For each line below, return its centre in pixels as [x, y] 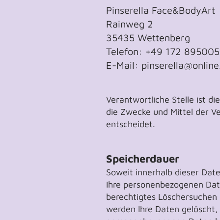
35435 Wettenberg [148, 37]
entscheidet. [131, 124]
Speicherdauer [143, 158]
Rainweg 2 [130, 24]
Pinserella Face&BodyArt [161, 10]
